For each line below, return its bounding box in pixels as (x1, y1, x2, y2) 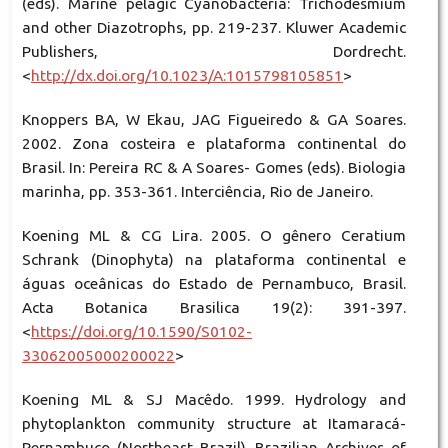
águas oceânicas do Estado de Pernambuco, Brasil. (21, 275, 407, 293)
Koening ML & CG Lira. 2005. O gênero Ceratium (21, 227, 407, 245)
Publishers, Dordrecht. (21, 43, 407, 61)
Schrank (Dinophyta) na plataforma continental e (21, 251, 407, 269)
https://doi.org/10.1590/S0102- (30, 323, 252, 341)
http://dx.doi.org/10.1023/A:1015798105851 (30, 67, 343, 85)
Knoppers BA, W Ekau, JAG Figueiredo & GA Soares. (21, 111, 407, 129)
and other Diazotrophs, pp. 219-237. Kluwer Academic (21, 19, 407, 37)
